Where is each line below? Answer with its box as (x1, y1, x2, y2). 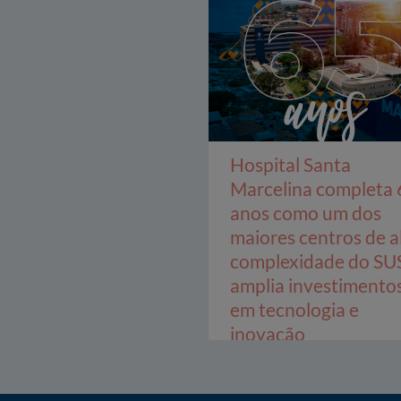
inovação (230, 322, 305, 346)
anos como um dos (230, 201, 381, 225)
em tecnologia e (230, 298, 359, 321)
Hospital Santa (230, 153, 351, 176)
